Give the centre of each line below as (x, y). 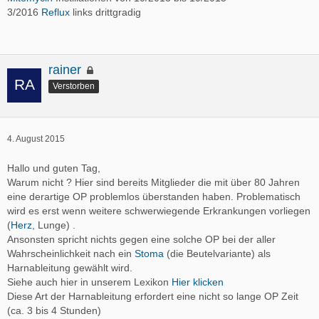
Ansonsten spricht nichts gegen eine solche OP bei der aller (141, 239)
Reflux (56, 12)
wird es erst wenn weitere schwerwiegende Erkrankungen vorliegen (159, 210)
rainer (65, 70)
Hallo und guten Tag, (54, 168)
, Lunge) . (54, 225)
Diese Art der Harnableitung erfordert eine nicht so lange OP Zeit (153, 296)
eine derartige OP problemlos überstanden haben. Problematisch (154, 196)
